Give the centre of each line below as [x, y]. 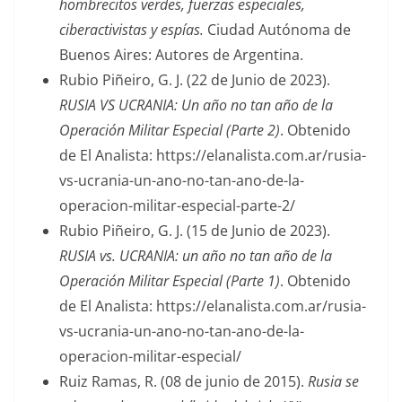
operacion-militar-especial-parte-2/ [177, 205]
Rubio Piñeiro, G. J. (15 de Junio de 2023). [195, 230]
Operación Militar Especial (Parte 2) [170, 130]
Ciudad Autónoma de [277, 29]
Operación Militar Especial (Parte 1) [170, 280]
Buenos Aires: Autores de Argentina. [181, 54]
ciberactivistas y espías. [131, 29]
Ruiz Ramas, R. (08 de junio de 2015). [184, 381]
